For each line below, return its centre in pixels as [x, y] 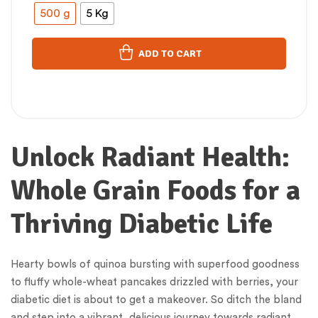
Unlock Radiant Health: [150, 157]
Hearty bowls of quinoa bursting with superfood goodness [155, 265]
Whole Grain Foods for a [155, 191]
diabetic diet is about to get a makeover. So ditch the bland [156, 300]
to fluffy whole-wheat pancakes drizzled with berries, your [154, 283]
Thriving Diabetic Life [142, 224]
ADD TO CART [170, 54]
